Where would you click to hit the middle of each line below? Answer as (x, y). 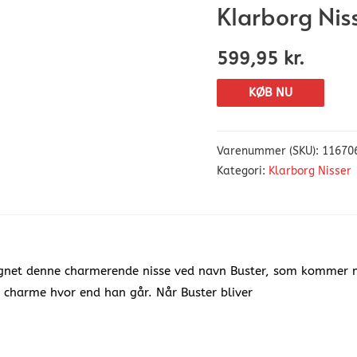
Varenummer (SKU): (269, 151)
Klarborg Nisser (310, 171)
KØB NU (271, 92)
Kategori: (243, 171)
